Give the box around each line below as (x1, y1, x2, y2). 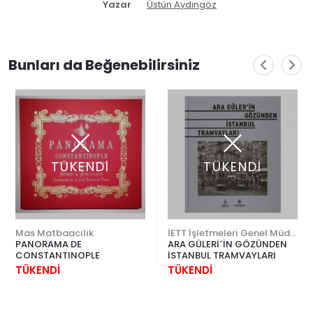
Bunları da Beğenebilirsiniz (8, 58, 200, 72)
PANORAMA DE (15, 240, 82, 249)
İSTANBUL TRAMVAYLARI (168, 251, 276, 260)
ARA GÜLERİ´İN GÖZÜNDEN (168, 240, 287, 249)
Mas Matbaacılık (15, 228, 94, 238)
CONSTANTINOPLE (15, 251, 100, 260)
